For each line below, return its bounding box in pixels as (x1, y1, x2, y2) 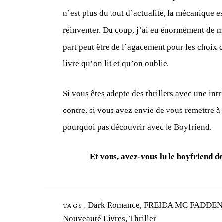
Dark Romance (88, 200, 140, 210)
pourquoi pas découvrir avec (63, 122, 166, 132)
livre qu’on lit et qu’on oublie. (63, 59, 169, 69)
